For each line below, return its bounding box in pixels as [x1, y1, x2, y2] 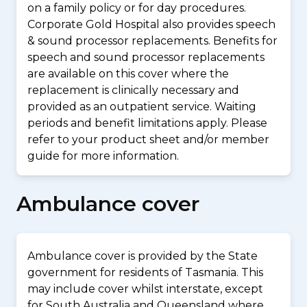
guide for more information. [27, 149, 179, 162]
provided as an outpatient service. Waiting [27, 100, 256, 113]
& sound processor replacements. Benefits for [27, 34, 278, 47]
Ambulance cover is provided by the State [27, 249, 258, 263]
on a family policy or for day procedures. [27, 1, 246, 14]
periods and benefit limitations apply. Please [27, 116, 267, 130]
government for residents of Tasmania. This [27, 266, 263, 280]
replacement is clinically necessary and [27, 84, 239, 97]
